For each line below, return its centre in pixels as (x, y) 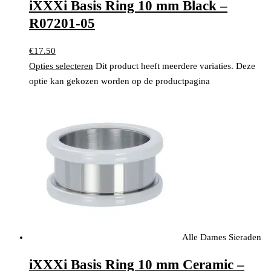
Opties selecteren (61, 66)
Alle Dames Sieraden (222, 237)
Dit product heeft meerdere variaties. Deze (175, 66)
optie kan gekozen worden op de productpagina (119, 81)
